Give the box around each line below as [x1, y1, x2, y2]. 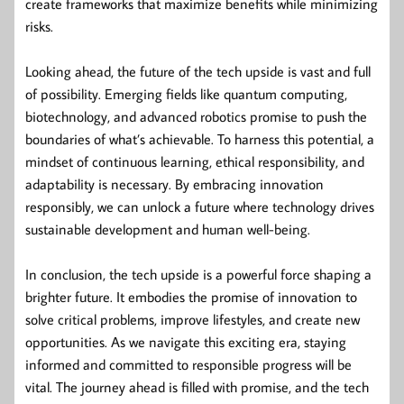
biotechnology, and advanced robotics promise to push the [25, 106, 367, 125]
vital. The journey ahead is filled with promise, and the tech [25, 377, 369, 396]
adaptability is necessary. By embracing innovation [25, 174, 324, 193]
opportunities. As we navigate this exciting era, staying [25, 332, 346, 351]
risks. [25, 16, 53, 35]
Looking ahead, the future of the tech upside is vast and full [25, 61, 371, 80]
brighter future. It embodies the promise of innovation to [25, 287, 357, 306]
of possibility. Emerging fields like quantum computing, [25, 84, 347, 103]
